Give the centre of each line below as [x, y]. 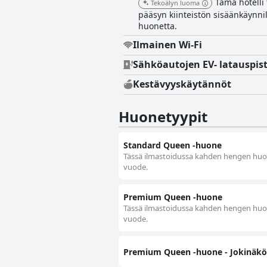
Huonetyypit [163, 117]
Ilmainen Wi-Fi [167, 45]
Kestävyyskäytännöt [182, 84]
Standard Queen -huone [173, 145]
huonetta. [158, 26]
